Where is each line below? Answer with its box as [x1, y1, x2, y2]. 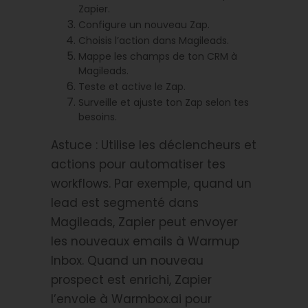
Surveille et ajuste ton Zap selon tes [78, 95, 249, 109]
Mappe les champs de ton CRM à [78, 49, 237, 63]
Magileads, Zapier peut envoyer [51, 213, 238, 230]
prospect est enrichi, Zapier [51, 271, 212, 288]
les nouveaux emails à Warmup [51, 232, 239, 250]
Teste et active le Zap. [78, 79, 186, 93]
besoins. [78, 109, 117, 124]
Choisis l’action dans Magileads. [78, 33, 229, 47]
